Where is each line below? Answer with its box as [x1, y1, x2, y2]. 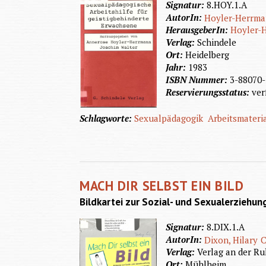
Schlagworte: [80, 112, 135, 124]
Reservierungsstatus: [166, 85, 252, 98]
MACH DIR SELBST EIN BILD [80, 177, 244, 195]
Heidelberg [185, 48, 230, 61]
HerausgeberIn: [166, 23, 231, 36]
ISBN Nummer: [166, 73, 230, 85]
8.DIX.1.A [207, 221, 245, 233]
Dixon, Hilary [204, 234, 258, 246]
